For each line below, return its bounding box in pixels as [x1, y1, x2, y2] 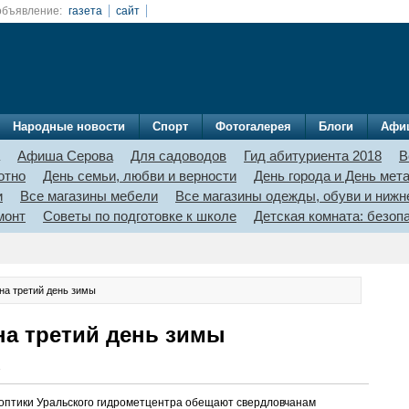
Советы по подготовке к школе [43, 208, 236, 224]
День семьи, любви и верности [43, 168, 236, 184]
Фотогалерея [215, 120, 291, 133]
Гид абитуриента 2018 [244, 148, 382, 163]
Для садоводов [131, 148, 226, 163]
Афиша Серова [17, 148, 113, 163]
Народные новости [13, 120, 125, 133]
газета [68, 5, 102, 17]
